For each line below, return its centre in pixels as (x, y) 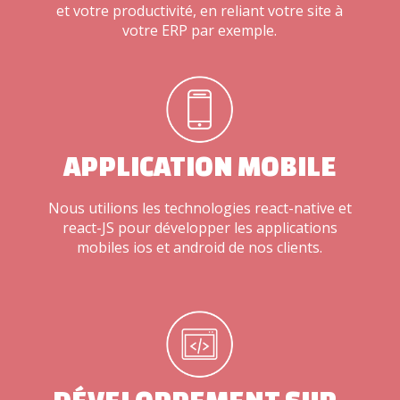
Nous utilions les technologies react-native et (200, 208)
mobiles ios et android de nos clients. (200, 247)
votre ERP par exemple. (200, 30)
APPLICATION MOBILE (200, 166)
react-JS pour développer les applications (200, 227)
